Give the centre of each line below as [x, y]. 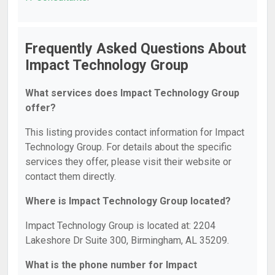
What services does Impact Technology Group [132, 93]
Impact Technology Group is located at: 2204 [120, 226]
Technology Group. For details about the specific [128, 147]
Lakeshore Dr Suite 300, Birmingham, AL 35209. [127, 240]
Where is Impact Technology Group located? [128, 201]
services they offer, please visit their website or [128, 162]
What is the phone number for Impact [111, 265]
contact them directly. [71, 176]
